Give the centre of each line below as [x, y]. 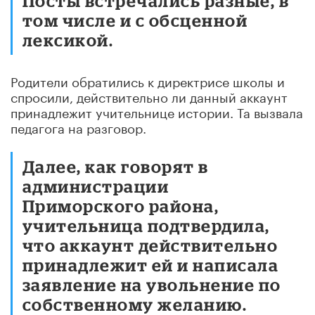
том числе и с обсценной [135, 20]
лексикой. [68, 39]
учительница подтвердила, [146, 225]
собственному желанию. [135, 304]
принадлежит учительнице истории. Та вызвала [157, 111]
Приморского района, [121, 205]
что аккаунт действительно [150, 245]
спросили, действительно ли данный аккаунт [149, 95]
